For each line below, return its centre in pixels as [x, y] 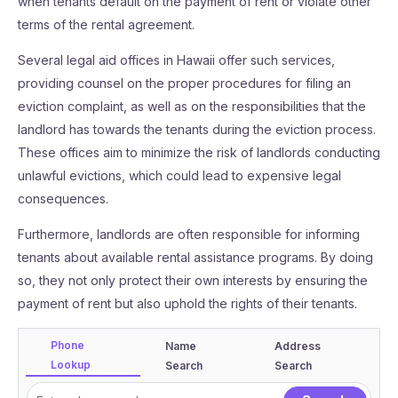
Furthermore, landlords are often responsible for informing [189, 234]
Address [298, 346]
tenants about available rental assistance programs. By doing [195, 257]
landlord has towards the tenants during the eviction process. [197, 129]
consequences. [63, 199]
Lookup [71, 365]
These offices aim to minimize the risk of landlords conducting [199, 152]
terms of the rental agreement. [106, 24]
